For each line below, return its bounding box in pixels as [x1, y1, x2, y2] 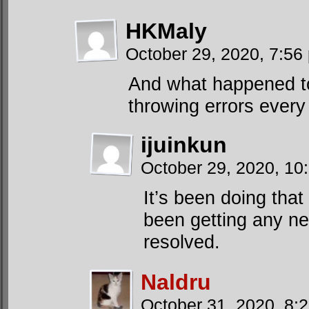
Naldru [141, 270, 211, 295]
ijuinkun [141, 132, 227, 157]
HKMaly [126, 19, 207, 43]
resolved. [143, 231, 220, 252]
